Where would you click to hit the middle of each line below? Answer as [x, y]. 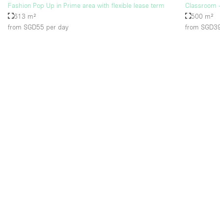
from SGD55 [26, 27]
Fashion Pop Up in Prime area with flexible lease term [86, 5]
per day [56, 27]
